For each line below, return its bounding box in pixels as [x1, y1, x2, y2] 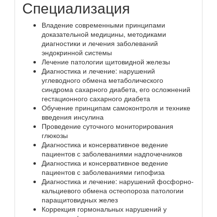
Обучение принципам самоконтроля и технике [42, 102, 190, 112]
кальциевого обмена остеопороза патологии [42, 185, 184, 195]
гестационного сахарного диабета [42, 93, 150, 103]
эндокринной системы [42, 47, 112, 57]
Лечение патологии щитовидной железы [42, 56, 170, 66]
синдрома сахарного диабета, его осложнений [42, 84, 190, 94]
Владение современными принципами [42, 19, 165, 30]
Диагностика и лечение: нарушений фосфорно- [42, 176, 194, 186]
